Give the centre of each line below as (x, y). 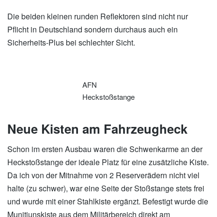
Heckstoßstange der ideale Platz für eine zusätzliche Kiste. (108, 162)
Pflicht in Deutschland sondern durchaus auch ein (93, 29)
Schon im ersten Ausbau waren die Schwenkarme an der (105, 149)
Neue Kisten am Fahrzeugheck (97, 128)
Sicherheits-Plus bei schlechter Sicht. (71, 42)
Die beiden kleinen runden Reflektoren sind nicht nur (98, 16)
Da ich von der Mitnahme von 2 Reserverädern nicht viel (103, 175)
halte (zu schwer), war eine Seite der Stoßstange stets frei (106, 188)
